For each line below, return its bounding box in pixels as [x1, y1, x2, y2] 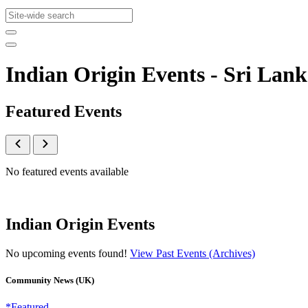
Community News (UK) [5, 274, 94, 285]
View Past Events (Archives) [130, 247, 255, 259]
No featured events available [5, 165, 129, 177]
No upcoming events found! [5, 247, 130, 259]
